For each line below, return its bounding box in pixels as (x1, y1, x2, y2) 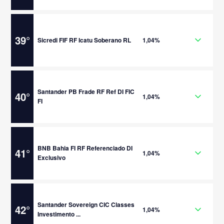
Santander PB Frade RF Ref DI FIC (37, 87, 135, 96)
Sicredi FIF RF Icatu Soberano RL (37, 35, 131, 44)
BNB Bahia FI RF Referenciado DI (37, 143, 133, 152)
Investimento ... (37, 209, 81, 218)
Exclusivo (37, 153, 66, 162)
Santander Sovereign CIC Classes (37, 200, 135, 209)
